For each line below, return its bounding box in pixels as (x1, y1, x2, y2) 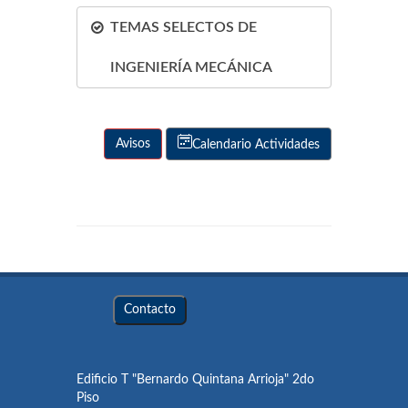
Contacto (124, 303, 176, 316)
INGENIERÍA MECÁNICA (110, 60, 272, 75)
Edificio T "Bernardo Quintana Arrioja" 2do (76, 373, 314, 386)
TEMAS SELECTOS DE (110, 20, 257, 35)
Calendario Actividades (192, 138, 320, 151)
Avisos (116, 138, 150, 150)
